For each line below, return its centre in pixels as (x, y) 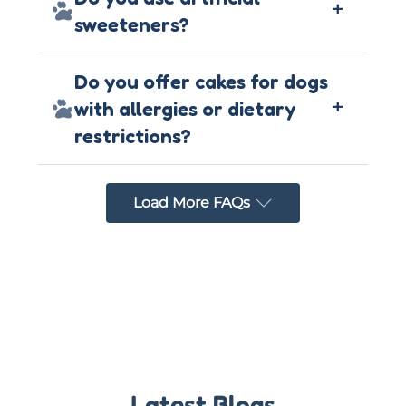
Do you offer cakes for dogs (201, 81)
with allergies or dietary (185, 108)
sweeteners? (132, 24)
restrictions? (133, 135)
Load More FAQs (192, 202)
